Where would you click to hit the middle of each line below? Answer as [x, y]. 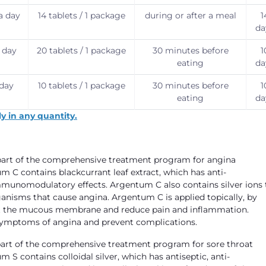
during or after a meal [190, 15]
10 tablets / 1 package [81, 85]
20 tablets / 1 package [81, 50]
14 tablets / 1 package [81, 15]
